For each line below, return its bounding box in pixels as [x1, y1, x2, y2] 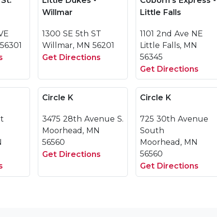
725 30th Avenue [140, 114, 208, 124]
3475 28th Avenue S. [42, 114, 124, 124]
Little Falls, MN [140, 41, 197, 50]
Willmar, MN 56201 [42, 41, 114, 50]
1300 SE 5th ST [42, 29, 101, 38]
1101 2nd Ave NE [140, 29, 203, 38]
